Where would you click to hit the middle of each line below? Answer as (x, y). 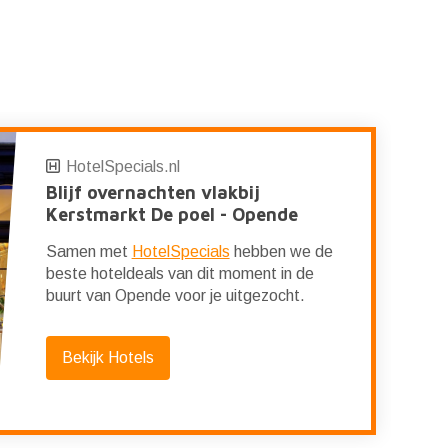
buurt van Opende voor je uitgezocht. (175, 295)
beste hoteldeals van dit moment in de (179, 273)
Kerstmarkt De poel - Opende (171, 214)
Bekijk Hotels (107, 357)
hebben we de (281, 251)
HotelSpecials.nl (122, 166)
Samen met (88, 251)
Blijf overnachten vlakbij (152, 192)
